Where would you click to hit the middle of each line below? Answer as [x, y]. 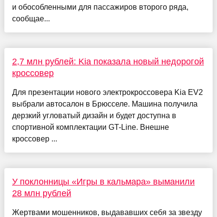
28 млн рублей [41, 193]
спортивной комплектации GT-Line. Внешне [90, 127]
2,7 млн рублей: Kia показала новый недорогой [108, 61]
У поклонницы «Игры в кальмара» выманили [103, 181]
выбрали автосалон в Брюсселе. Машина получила [105, 104]
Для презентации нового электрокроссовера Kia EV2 [107, 92]
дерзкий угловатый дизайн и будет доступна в [94, 115]
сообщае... [31, 18]
